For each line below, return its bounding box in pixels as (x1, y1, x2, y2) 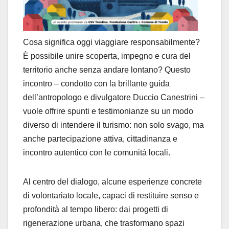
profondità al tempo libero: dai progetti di (23, 205, 168, 214)
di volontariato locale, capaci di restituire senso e (23, 191, 199, 200)
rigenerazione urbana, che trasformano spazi (23, 219, 185, 228)
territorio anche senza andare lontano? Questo (23, 65, 191, 75)
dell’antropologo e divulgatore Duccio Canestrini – (23, 93, 204, 102)
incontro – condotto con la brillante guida (23, 79, 170, 88)
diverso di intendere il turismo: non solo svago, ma (23, 121, 204, 130)
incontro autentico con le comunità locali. (23, 148, 170, 157)
